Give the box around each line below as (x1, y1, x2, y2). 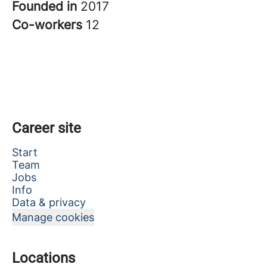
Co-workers (12, 17, 86, 32)
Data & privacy (12, 196, 86, 209)
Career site (12, 120, 81, 136)
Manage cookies (12, 211, 94, 223)
